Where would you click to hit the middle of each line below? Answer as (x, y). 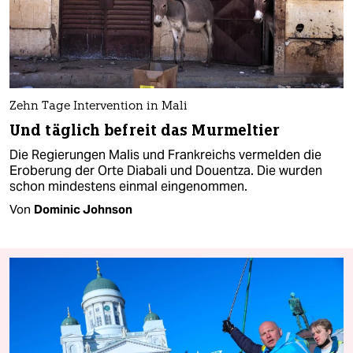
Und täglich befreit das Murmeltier (145, 131)
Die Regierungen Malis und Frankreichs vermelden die (165, 155)
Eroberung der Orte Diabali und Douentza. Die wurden (166, 171)
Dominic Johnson (83, 210)
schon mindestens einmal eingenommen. (128, 187)
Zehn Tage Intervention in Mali (98, 107)
